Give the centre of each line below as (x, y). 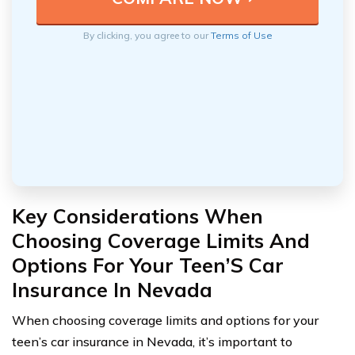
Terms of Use (241, 35)
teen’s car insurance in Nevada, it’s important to (152, 341)
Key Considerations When (137, 216)
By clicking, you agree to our (147, 35)
